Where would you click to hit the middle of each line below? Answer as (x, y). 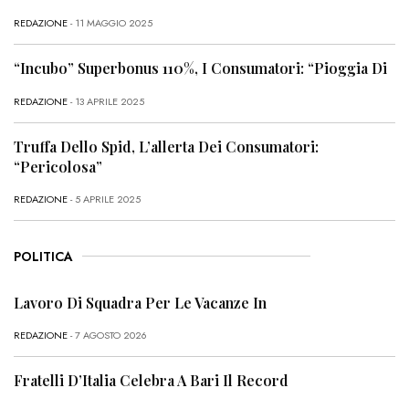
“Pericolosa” (58, 166)
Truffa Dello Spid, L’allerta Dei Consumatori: (166, 146)
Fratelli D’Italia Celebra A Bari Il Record (151, 381)
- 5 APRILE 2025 (104, 199)
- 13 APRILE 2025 (106, 101)
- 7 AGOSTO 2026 (107, 336)
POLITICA (43, 256)
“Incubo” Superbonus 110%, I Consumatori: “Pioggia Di (200, 68)
